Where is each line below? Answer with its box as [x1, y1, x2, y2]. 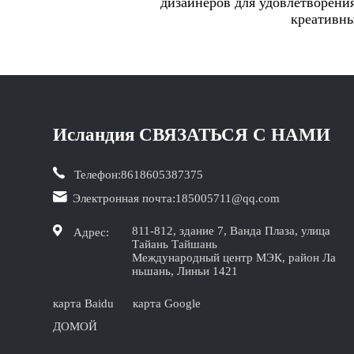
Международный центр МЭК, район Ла [132, 251, 337, 264]
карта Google [133, 297, 201, 310]
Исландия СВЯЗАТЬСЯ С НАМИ [53, 125, 331, 145]
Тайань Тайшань [132, 238, 218, 250]
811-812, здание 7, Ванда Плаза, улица [132, 224, 331, 237]
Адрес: [73, 226, 110, 239]
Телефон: [71, 168, 122, 181]
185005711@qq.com [175, 192, 281, 205]
